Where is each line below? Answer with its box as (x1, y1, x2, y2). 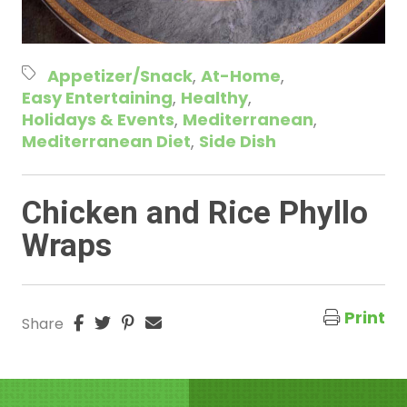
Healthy (181, 86, 248, 109)
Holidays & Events (22, 108, 174, 131)
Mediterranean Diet (22, 130, 191, 153)
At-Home (201, 65, 281, 87)
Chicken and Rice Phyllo (22, 194, 368, 232)
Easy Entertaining (22, 86, 173, 109)
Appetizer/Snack (47, 65, 193, 87)
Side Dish (199, 130, 276, 153)
